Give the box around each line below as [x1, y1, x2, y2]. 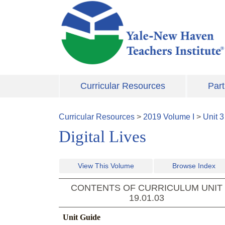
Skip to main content [59, 2, 131, 10]
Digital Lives [59, 128, 146, 146]
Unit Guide [63, 213, 100, 222]
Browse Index [172, 162, 215, 170]
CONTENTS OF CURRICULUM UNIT [71, 183, 222, 193]
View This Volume [78, 162, 134, 170]
